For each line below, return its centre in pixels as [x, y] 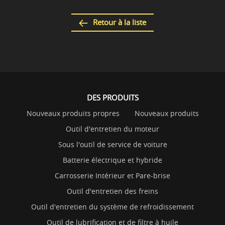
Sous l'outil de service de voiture [113, 144]
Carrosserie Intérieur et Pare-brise [113, 175]
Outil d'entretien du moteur [113, 129]
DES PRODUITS [113, 97]
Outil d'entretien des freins [113, 191]
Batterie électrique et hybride [113, 160]
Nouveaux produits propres [73, 113]
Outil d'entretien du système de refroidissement [113, 206]
